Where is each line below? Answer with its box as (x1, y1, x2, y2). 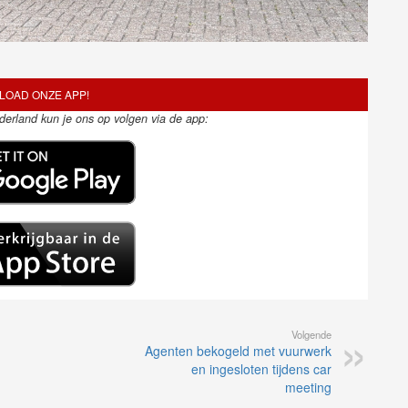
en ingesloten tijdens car (191, 360, 331, 379)
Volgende (291, 327, 331, 342)
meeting (285, 378, 331, 397)
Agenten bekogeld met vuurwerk (145, 342, 331, 361)
